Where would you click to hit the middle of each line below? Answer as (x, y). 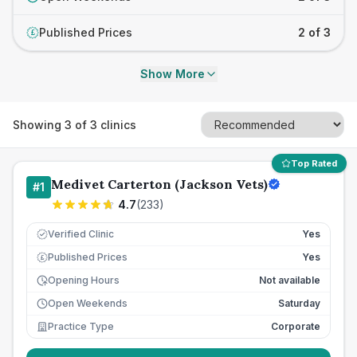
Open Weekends (88, 303)
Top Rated (314, 163)
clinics (117, 124)
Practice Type (81, 326)
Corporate (296, 326)
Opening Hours (84, 280)
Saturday (299, 303)
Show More (172, 74)
